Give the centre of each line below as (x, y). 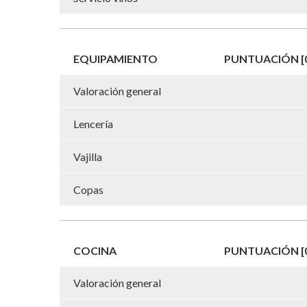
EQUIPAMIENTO (115, 58)
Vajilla (88, 156)
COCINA (95, 250)
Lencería (93, 123)
